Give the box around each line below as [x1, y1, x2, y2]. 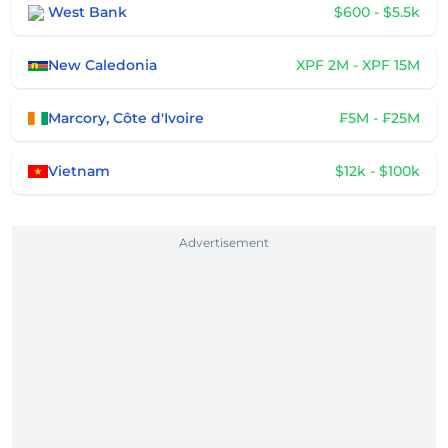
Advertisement [179, 235, 269, 250]
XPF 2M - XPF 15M [296, 56, 420, 74]
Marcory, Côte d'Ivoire [48, 109, 204, 127]
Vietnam [48, 162, 110, 180]
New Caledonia [48, 56, 157, 74]
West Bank [48, 3, 127, 21]
